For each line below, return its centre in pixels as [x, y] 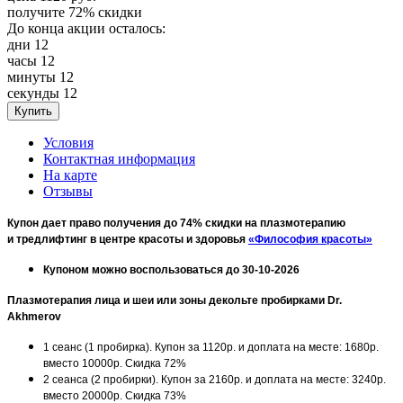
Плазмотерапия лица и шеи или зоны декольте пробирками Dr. [175, 300]
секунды [33, 93]
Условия [68, 142]
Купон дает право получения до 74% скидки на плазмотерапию [176, 223]
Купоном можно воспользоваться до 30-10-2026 [171, 269]
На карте [70, 175]
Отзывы [68, 191]
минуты [31, 76]
